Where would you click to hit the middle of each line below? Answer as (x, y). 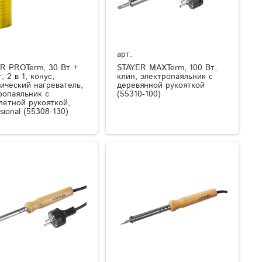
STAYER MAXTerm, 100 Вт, (167, 68)
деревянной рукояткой (161, 86)
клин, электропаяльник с (165, 77)
